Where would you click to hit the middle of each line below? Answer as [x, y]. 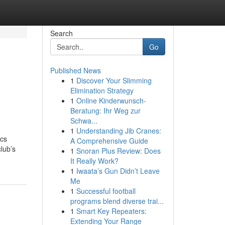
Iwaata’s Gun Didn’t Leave [118, 171]
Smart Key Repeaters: [111, 211]
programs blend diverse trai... [117, 201]
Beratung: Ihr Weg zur [105, 110]
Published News [75, 70]
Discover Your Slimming [114, 80]
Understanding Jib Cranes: [119, 131]
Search [61, 33]
